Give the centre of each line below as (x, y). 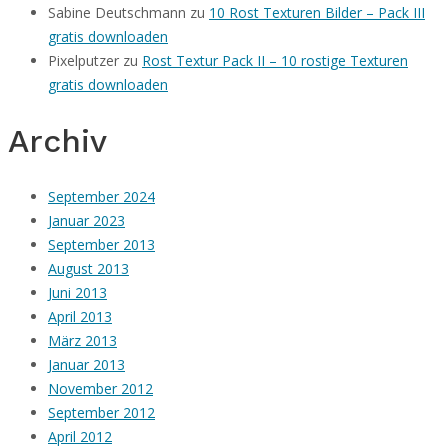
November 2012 (100, 388)
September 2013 (101, 244)
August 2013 (88, 268)
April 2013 (80, 316)
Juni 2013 (77, 292)
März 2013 (82, 340)
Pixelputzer (83, 60)
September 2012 (101, 412)
